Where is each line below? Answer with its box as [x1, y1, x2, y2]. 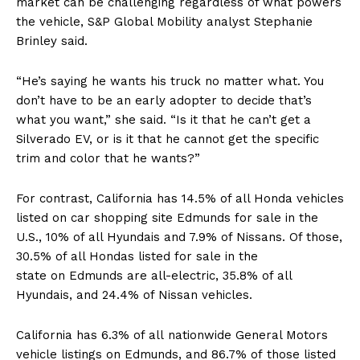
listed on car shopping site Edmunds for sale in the [16, 211, 318, 226]
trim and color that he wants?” [16, 151, 200, 166]
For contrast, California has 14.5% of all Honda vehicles [16, 191, 344, 207]
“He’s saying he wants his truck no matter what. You [16, 74, 324, 89]
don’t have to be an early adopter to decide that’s [16, 93, 312, 108]
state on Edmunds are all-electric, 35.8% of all [16, 268, 292, 284]
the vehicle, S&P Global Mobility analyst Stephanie [16, 14, 313, 30]
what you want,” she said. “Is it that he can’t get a [16, 112, 311, 128]
